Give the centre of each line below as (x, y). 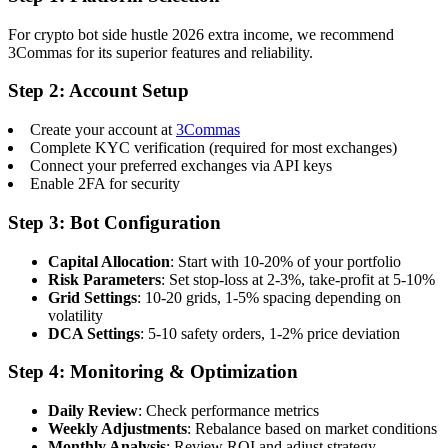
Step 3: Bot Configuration (114, 222)
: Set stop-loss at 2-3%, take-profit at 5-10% (298, 279)
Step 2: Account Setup (98, 91)
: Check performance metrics (228, 410)
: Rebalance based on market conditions (312, 428)
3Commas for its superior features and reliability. (160, 52)
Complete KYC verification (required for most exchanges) (213, 148)
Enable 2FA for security (105, 184)
